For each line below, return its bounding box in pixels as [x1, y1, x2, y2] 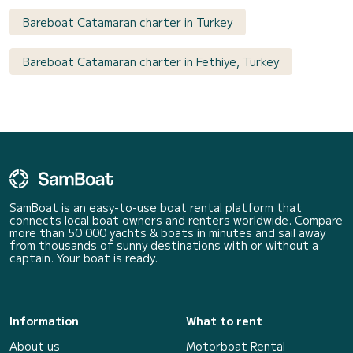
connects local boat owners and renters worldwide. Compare [9, 212, 343, 229]
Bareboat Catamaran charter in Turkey [23, 14, 232, 31]
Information [9, 313, 79, 329]
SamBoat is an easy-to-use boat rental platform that [9, 199, 302, 216]
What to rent [186, 313, 262, 329]
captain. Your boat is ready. [9, 250, 158, 266]
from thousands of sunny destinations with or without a [9, 237, 318, 254]
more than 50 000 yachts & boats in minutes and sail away [9, 225, 325, 241]
